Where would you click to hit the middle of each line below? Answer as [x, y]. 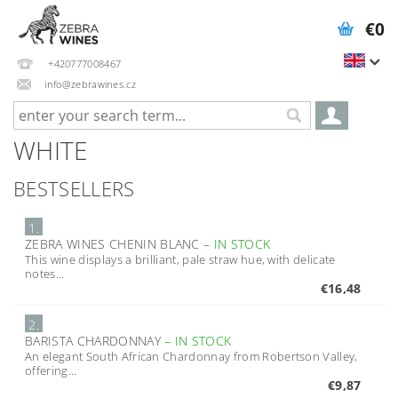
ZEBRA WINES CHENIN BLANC [115, 244]
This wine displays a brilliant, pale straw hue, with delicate [180, 259]
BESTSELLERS [74, 188]
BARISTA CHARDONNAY [95, 341]
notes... [45, 274]
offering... [51, 370]
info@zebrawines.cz [91, 84]
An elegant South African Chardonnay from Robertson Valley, [191, 356]
